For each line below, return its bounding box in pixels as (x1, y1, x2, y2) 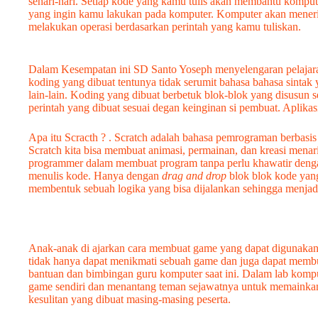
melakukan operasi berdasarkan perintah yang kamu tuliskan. (28, 21, 301, 33)
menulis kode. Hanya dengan (28, 170, 162, 182)
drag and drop (162, 170, 226, 182)
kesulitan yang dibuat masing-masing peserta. (28, 293, 231, 305)
